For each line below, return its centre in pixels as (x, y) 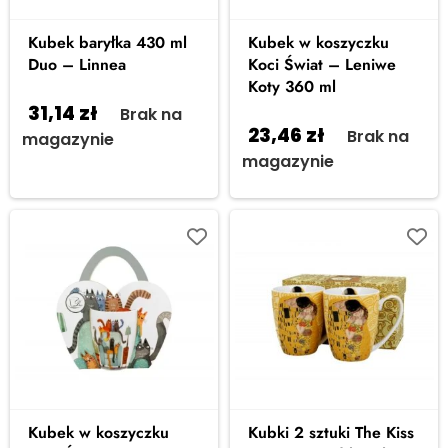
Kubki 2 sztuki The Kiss (331, 432)
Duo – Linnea (77, 64)
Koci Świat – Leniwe (322, 64)
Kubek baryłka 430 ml (107, 42)
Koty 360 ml (292, 86)
